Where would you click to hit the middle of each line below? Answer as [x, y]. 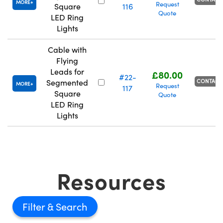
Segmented [67, 83]
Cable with [67, 50]
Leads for [67, 72]
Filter [35, 207]
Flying [67, 61]
